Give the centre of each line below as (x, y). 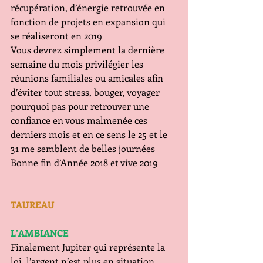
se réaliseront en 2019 (56, 36)
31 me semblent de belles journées (83, 148)
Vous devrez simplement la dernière (89, 50)
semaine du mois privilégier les (78, 64)
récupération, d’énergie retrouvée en (89, 7)
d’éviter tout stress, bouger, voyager (86, 92)
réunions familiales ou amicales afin (88, 78)
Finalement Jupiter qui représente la (89, 247)
